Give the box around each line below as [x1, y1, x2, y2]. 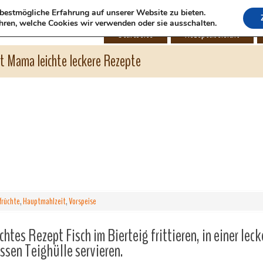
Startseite [118, 26, 153, 42]
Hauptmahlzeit [23, 195, 66, 208]
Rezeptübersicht [185, 26, 240, 42]
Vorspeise [69, 195, 96, 208]
